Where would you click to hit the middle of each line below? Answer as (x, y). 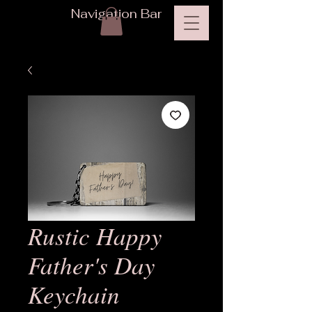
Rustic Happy (95, 235)
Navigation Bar (118, 14)
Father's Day (92, 264)
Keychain (74, 294)
